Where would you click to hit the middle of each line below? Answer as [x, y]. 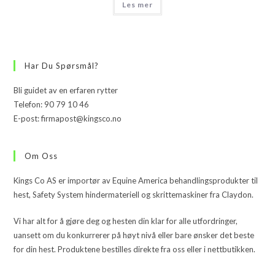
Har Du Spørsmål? [62, 65]
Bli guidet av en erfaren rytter [66, 90]
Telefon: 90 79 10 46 [52, 104]
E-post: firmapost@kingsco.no [68, 118]
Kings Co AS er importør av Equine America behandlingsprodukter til [136, 180]
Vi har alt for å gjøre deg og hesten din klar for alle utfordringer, [126, 221]
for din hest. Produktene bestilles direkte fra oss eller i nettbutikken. [135, 249]
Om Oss [41, 156]
